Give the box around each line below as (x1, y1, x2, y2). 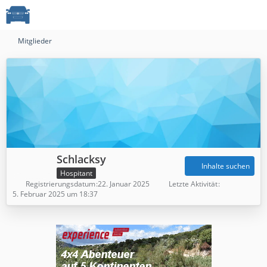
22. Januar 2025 (98, 178, 150, 189)
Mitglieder (18, 36, 52, 46)
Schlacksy (57, 152, 106, 166)
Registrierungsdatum (26, 178, 95, 189)
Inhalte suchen (201, 161, 250, 172)
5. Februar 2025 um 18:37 (13, 188, 98, 199)
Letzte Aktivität (169, 178, 218, 189)
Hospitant (60, 167, 92, 178)
